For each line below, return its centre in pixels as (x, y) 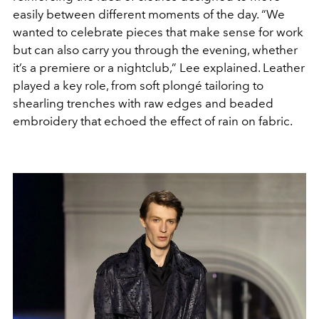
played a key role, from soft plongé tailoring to (138, 86)
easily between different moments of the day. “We (149, 15)
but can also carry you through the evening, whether (155, 50)
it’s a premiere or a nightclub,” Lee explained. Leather (159, 68)
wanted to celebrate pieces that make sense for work (158, 32)
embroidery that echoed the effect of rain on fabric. (153, 121)
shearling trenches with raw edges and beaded (143, 104)
